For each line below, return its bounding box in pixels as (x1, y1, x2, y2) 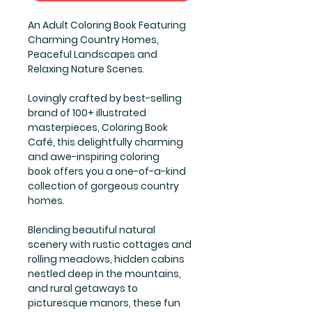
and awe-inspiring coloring (28, 149, 159, 164)
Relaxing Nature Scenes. (28, 61, 145, 76)
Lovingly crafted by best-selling (28, 91, 182, 105)
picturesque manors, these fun (28, 295, 180, 310)
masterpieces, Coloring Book (28, 120, 168, 134)
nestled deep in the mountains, (28, 266, 181, 281)
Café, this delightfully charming (28, 134, 183, 149)
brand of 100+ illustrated (28, 105, 146, 120)
